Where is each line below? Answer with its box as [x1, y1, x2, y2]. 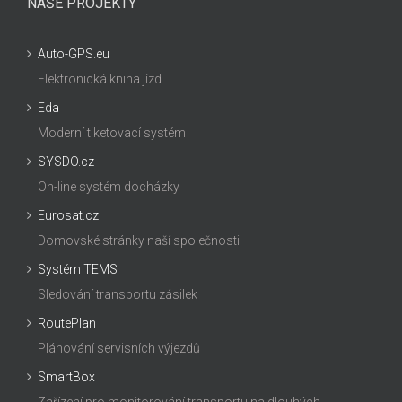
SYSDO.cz [38, 154, 94, 170]
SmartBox [38, 370, 95, 385]
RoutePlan [38, 316, 96, 331]
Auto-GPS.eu [38, 47, 109, 62]
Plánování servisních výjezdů [38, 341, 200, 356]
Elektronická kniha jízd [38, 72, 162, 87]
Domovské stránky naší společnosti [38, 233, 240, 249]
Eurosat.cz [38, 208, 99, 223]
